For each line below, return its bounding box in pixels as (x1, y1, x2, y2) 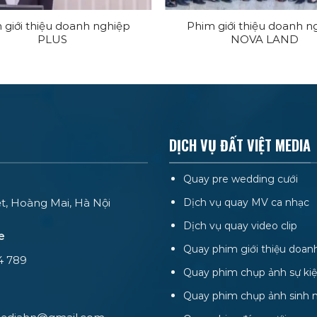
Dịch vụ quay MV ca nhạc (183, 195, 309, 209)
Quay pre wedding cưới (183, 172, 298, 185)
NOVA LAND (231, 33, 299, 47)
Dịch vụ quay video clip (183, 219, 297, 232)
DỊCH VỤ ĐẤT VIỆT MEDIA (169, 134, 311, 156)
